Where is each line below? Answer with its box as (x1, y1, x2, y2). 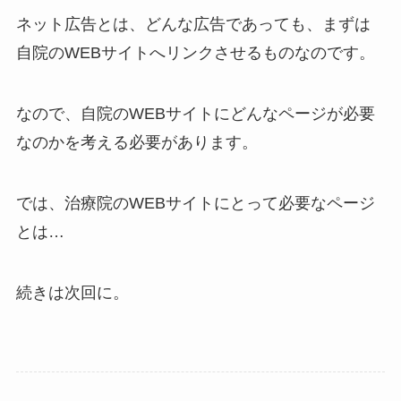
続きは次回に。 (15, 283, 129, 302)
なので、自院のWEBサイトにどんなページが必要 (15, 105, 375, 124)
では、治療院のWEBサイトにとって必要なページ (15, 194, 375, 213)
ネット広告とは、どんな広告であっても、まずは (15, 15, 371, 34)
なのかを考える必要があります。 (15, 133, 258, 152)
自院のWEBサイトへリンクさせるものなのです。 (15, 44, 375, 63)
